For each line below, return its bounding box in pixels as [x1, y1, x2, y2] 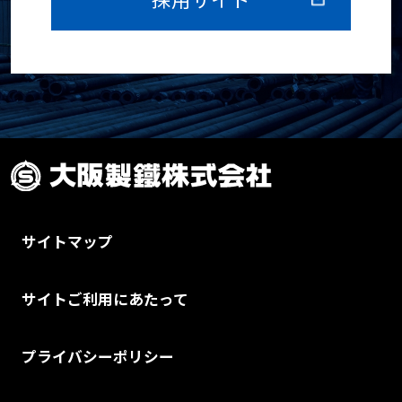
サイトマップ [21, 230, 113, 252]
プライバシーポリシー [21, 345, 174, 367]
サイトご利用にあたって [21, 287, 188, 310]
